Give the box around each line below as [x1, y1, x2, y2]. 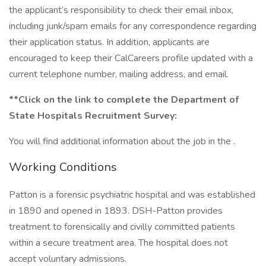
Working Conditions [9, 159, 117, 175]
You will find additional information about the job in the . [9, 135, 235, 148]
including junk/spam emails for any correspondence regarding [9, 20, 256, 33]
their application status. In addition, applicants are [9, 36, 210, 49]
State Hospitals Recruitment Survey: [9, 109, 179, 122]
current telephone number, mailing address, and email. [9, 68, 229, 81]
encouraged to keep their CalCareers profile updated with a [9, 52, 253, 65]
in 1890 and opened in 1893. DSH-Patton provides [9, 204, 223, 217]
